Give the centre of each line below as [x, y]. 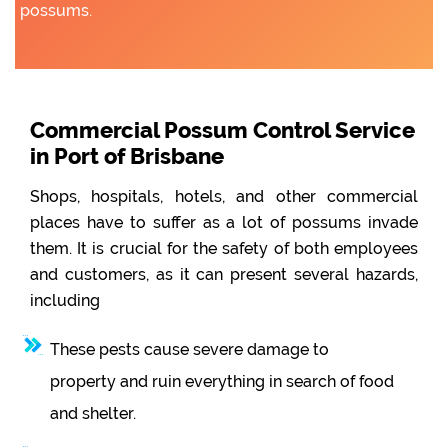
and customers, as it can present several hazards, [224, 275]
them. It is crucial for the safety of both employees [224, 249]
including [65, 301]
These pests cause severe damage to [189, 350]
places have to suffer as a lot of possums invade [224, 223]
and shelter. [93, 414]
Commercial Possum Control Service [222, 130]
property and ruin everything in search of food [222, 382]
